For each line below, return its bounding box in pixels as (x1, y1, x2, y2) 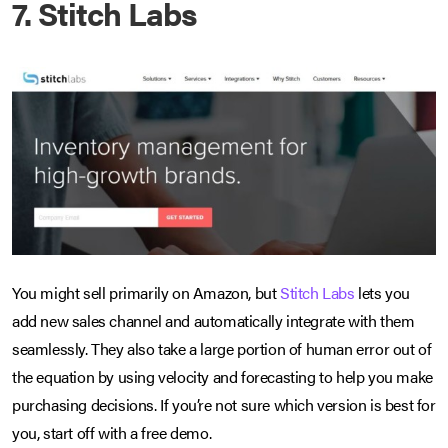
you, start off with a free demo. (12, 421, 212, 445)
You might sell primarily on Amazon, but (12, 281, 281, 305)
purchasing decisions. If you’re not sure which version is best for (12, 393, 436, 417)
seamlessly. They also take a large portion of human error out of (12, 337, 432, 361)
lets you (354, 281, 411, 305)
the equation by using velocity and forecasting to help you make (12, 365, 433, 389)
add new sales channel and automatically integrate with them (12, 309, 415, 333)
